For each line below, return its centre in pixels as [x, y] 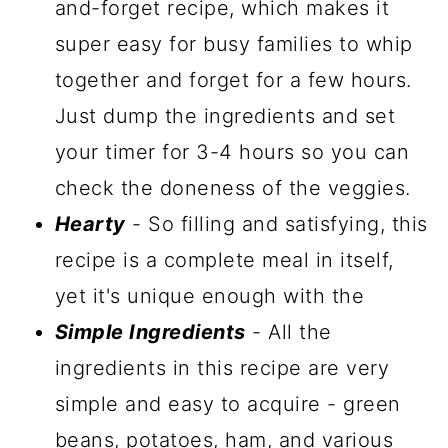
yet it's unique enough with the [209, 295]
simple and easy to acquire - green [227, 403]
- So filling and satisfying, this [276, 223]
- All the [288, 331]
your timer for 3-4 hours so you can [232, 151]
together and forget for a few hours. [233, 79]
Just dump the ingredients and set [225, 115]
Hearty [90, 223]
